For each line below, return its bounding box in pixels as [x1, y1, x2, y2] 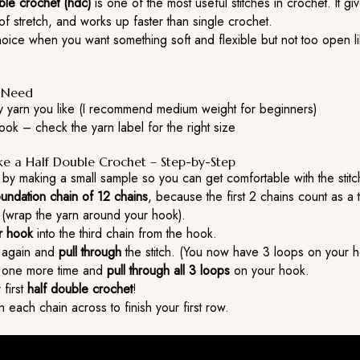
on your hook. [230, 261, 310, 280]
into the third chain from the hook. [33, 224, 218, 243]
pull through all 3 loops [107, 261, 231, 280]
